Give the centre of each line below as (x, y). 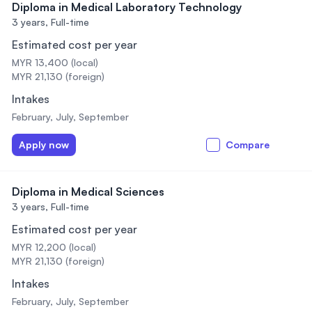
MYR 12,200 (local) (54, 247)
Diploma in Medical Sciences (88, 192)
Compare (248, 145)
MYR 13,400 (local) (55, 62)
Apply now (44, 145)
